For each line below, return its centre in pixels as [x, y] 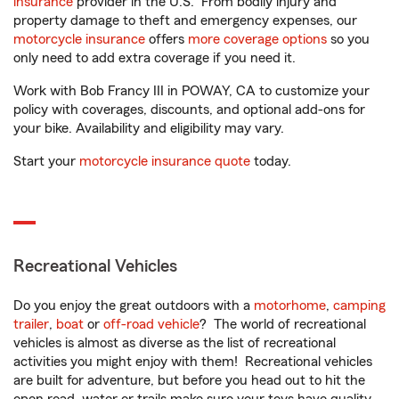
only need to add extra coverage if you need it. [156, 58]
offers [167, 39]
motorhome [290, 305]
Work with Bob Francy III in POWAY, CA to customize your [191, 91]
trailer [31, 324]
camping [359, 305]
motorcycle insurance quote [165, 161]
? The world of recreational [283, 324]
